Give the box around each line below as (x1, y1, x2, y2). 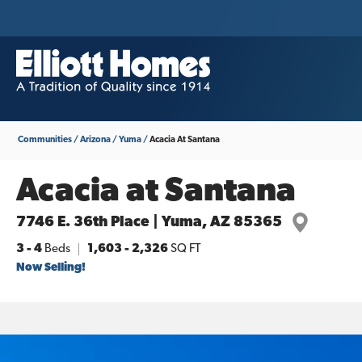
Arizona (80, 136, 111, 145)
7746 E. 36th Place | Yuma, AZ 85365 (16, 214, 282, 230)
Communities (18, 136, 72, 145)
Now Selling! (16, 262, 86, 274)
